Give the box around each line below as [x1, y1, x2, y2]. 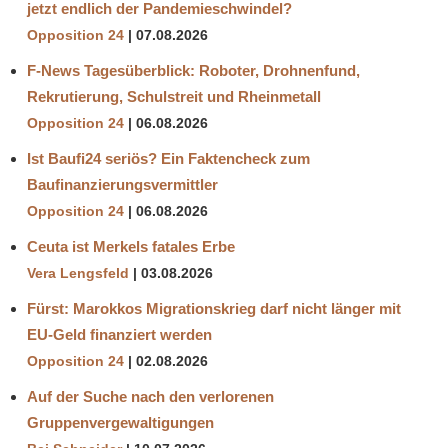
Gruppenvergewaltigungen [27, 413, 214, 431]
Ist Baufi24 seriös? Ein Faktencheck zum [27, 149, 310, 167]
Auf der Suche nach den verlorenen [27, 387, 274, 405]
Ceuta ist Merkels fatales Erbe [27, 237, 235, 255]
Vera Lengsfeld [27, 265, 129, 281]
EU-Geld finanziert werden [27, 325, 212, 343]
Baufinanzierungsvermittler [27, 175, 218, 193]
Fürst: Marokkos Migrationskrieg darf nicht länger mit [27, 299, 401, 317]
